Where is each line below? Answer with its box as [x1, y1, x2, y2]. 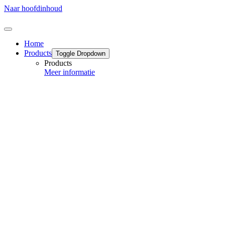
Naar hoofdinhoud [4, 4, 62, 13]
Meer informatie [44, 68, 95, 76]
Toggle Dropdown [56, 50, 105, 57]
